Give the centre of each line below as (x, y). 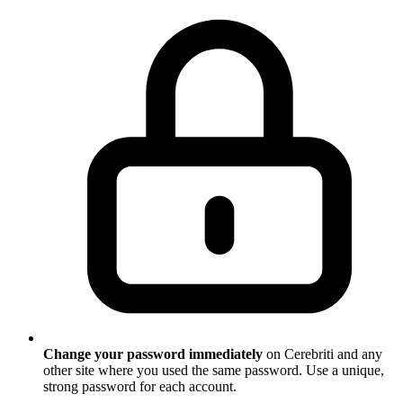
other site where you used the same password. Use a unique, (214, 371)
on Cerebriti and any (322, 354)
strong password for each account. (140, 387)
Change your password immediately (153, 354)
